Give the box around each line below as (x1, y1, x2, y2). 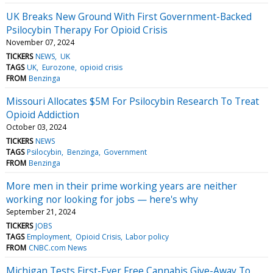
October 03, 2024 (6, 121, 66, 132)
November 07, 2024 (6, 37, 74, 48)
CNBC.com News (29, 242, 87, 253)
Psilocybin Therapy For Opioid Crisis (6, 23, 168, 37)
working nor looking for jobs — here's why (6, 192, 198, 206)
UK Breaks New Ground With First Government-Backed (6, 9, 252, 23)
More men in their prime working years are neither (6, 179, 237, 193)
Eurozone (41, 62, 75, 73)
